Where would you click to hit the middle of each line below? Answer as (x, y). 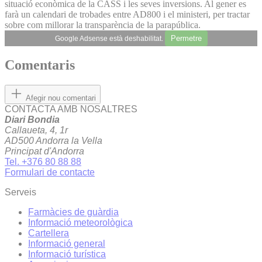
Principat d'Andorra (44, 151)
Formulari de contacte (50, 173)
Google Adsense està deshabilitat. (110, 38)
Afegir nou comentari (61, 98)
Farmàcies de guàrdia (73, 212)
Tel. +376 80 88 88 (43, 162)
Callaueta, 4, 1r (36, 130)
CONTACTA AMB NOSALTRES (71, 109)
